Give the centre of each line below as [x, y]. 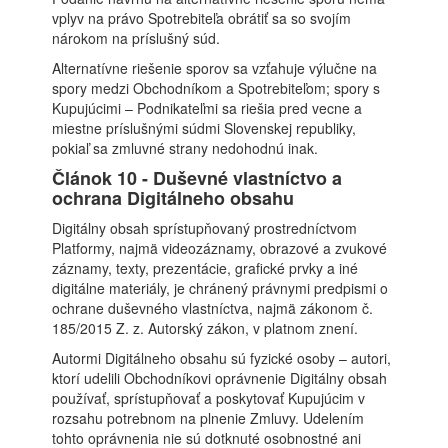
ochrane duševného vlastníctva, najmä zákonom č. [213, 308]
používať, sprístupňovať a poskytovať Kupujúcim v [209, 398]
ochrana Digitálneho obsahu [173, 198]
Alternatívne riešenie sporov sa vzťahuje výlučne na [215, 68]
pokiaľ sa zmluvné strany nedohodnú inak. [185, 148]
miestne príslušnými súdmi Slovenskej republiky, [204, 128]
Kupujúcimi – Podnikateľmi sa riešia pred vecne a [207, 108]
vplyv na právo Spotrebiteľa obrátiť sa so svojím [202, 18]
